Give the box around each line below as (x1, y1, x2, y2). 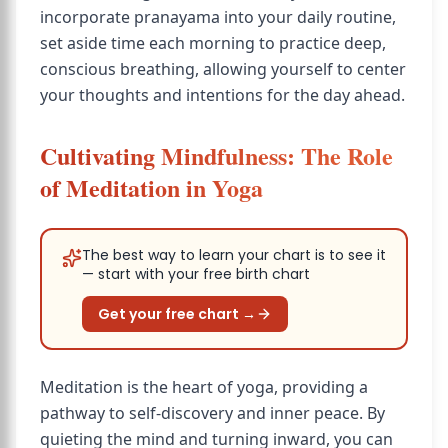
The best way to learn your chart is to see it (82, 245, 386, 265)
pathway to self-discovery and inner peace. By (40, 402, 385, 424)
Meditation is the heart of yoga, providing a (40, 376, 368, 398)
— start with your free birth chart (82, 264, 310, 284)
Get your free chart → (98, 304, 256, 324)
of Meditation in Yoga (40, 170, 263, 205)
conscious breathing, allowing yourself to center (40, 58, 406, 80)
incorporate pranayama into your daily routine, (40, 6, 396, 28)
